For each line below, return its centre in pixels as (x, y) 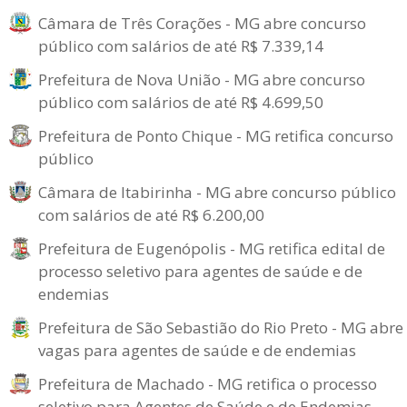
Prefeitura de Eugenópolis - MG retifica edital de (212, 248)
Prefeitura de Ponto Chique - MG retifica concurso (216, 136)
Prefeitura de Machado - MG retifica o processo (208, 384)
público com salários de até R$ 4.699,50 (181, 102)
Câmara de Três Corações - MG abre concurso (202, 23)
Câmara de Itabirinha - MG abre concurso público (217, 192)
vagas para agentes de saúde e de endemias (197, 350)
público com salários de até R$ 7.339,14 (181, 46)
